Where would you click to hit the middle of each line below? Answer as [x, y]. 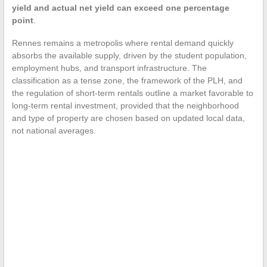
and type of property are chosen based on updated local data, [128, 118]
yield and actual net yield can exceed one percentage [120, 8]
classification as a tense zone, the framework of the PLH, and [127, 81]
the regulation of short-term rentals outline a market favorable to [132, 93]
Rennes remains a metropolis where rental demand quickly [122, 43]
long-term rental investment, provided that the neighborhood [125, 106]
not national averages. [54, 131]
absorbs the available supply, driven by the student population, [129, 56]
